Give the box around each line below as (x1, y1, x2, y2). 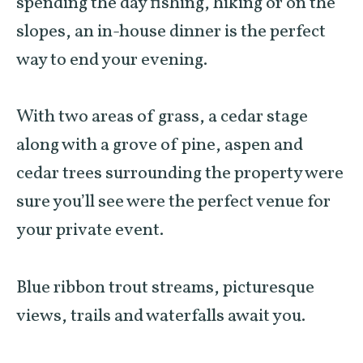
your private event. (16, 218, 164, 244)
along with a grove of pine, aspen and (16, 133, 303, 159)
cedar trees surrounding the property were (16, 161, 344, 187)
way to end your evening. (16, 47, 207, 73)
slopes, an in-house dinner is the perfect (16, 19, 326, 45)
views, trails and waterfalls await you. (16, 304, 305, 329)
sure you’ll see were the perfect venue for (16, 190, 331, 216)
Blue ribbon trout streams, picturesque (16, 275, 314, 301)
